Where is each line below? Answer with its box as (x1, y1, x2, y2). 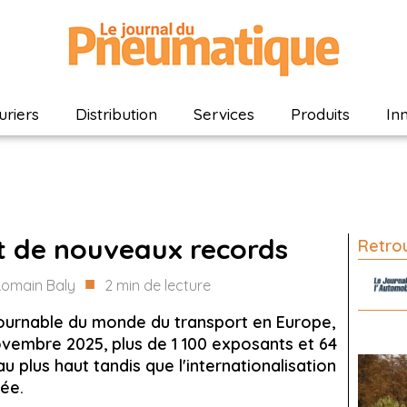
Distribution (75, 104, 157, 124)
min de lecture (116, 276, 211, 294)
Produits (291, 104, 350, 124)
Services (194, 104, 254, 124)
